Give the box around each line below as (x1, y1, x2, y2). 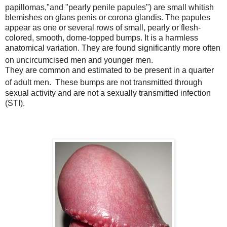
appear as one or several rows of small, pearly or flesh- (5, 23, 201, 32)
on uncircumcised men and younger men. (5, 56, 153, 65)
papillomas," (5, 3, 50, 12)
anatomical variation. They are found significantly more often (5, 44, 220, 53)
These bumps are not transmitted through (55, 78, 202, 87)
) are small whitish (149, 3, 214, 12)
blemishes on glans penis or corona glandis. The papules (5, 13, 210, 22)
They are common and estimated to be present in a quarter (5, 66, 214, 75)
